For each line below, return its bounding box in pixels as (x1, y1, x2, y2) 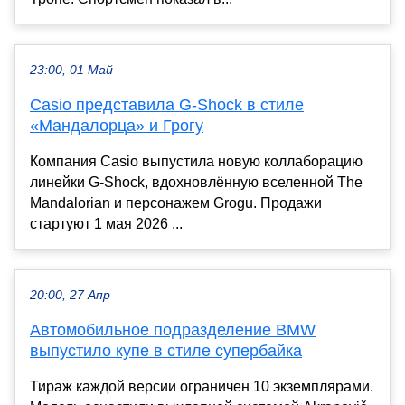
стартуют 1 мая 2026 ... (30, 215, 183, 231)
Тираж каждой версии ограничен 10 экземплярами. (30, 378, 373, 394)
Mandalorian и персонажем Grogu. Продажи (30, 194, 322, 211)
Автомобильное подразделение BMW (30, 320, 316, 339)
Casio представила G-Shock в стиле (30, 95, 304, 114)
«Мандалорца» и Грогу (30, 116, 203, 135)
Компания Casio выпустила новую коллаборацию (30, 153, 363, 169)
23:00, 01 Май (30, 62, 113, 77)
